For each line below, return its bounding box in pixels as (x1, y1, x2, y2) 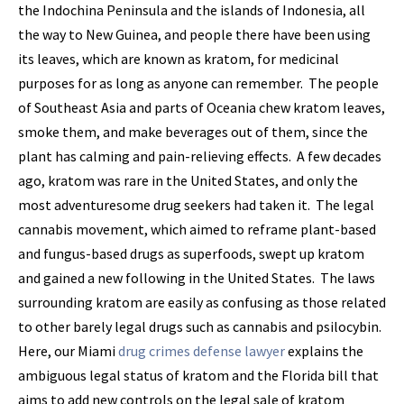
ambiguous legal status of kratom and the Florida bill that (18, 365, 379, 384)
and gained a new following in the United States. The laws (18, 268, 375, 287)
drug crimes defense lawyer (118, 341, 285, 360)
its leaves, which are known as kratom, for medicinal (18, 49, 339, 68)
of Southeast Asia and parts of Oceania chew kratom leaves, (18, 97, 385, 116)
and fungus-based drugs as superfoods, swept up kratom (18, 243, 364, 262)
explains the (285, 341, 363, 360)
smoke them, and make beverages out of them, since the (18, 122, 368, 141)
